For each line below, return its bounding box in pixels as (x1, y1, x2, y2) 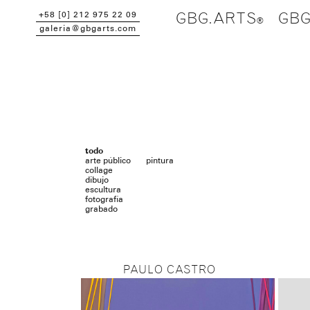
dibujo (85, 176, 109, 185)
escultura (85, 186, 121, 194)
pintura (146, 157, 174, 165)
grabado (85, 206, 118, 214)
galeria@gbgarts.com (39, 25, 136, 33)
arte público (85, 157, 131, 165)
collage (85, 167, 113, 175)
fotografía (85, 196, 123, 204)
